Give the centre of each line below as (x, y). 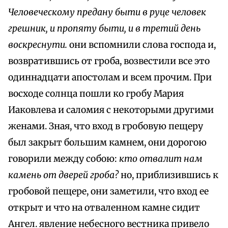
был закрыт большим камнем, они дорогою (107, 143)
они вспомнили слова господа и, (142, 45)
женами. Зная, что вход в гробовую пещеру (106, 126)
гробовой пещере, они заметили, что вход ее (108, 192)
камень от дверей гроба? (64, 175)
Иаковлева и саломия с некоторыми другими (111, 110)
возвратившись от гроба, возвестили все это (109, 61)
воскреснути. (39, 45)
